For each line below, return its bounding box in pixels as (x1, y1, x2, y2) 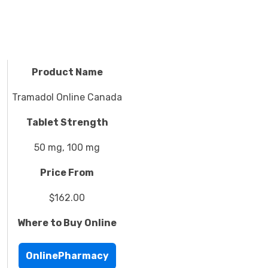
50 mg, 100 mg (34, 142, 100, 153)
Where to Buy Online (17, 217, 117, 229)
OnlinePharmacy (25, 250, 109, 261)
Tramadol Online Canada (12, 92, 122, 103)
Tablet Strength (26, 117, 108, 128)
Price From (40, 167, 94, 178)
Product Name (31, 66, 103, 78)
